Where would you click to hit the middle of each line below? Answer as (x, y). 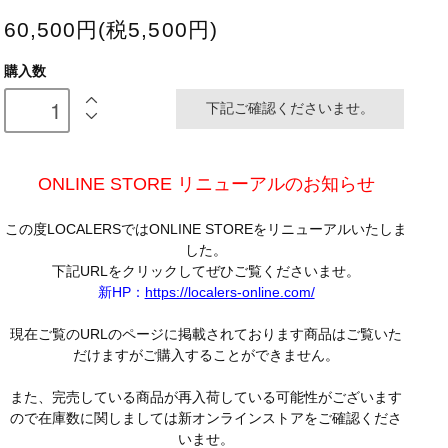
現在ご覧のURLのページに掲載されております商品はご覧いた (206, 334)
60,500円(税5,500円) (110, 29)
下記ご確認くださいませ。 (290, 108)
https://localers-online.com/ (229, 292)
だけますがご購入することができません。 (206, 355)
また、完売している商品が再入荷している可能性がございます (206, 397)
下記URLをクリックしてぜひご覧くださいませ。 (206, 271)
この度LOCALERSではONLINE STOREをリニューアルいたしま (206, 229)
